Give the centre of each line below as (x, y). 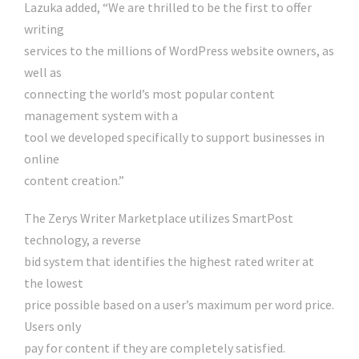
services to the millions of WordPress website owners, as (179, 51)
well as (43, 73)
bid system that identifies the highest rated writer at (169, 262)
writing (44, 29)
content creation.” (74, 181)
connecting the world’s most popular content (149, 94)
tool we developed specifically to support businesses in (174, 137)
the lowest (54, 283)
